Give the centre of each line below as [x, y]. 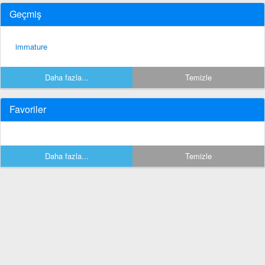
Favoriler [28, 109]
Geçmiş [25, 14]
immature [31, 46]
